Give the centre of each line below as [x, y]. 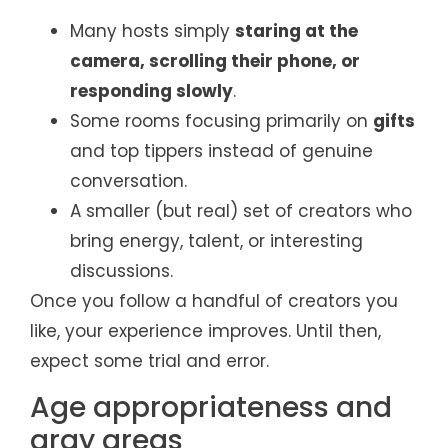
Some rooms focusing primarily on [221, 121]
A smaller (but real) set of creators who [241, 211]
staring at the [296, 31]
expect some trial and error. [149, 361]
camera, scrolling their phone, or [215, 61]
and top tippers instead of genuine [221, 151]
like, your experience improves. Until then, [205, 331]
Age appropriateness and [211, 407]
